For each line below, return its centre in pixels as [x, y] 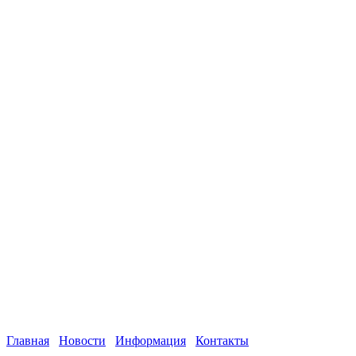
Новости [82, 341]
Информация [151, 341]
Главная [28, 341]
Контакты [222, 341]
